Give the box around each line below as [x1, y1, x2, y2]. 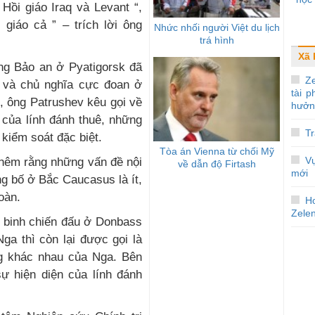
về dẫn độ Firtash [177, 157, 256, 169]
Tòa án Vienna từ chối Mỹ [159, 145, 274, 157]
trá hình [199, 34, 234, 46]
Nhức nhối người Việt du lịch [153, 21, 280, 33]
